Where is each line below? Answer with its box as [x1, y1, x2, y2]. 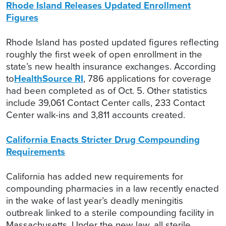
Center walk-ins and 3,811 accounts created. [6, 108, 185, 122]
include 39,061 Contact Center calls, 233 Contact [6, 96, 205, 110]
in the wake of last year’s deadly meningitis [6, 194, 183, 208]
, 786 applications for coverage [83, 72, 211, 86]
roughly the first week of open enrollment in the [6, 47, 202, 62]
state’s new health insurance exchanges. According [6, 60, 216, 74]
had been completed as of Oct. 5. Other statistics [6, 84, 207, 98]
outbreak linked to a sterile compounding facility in [6, 206, 214, 220]
